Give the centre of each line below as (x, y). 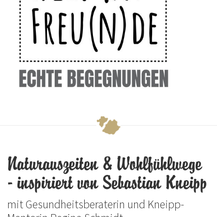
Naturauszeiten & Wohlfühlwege (105, 164)
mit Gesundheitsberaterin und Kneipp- (96, 204)
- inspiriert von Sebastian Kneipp (107, 183)
